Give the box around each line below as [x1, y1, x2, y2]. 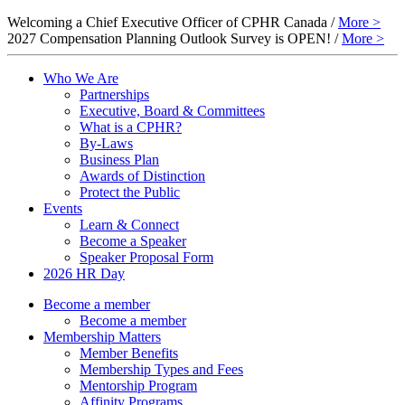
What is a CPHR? [80, 118, 182, 135]
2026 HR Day [43, 265, 125, 281]
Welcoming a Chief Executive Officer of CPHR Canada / [7, 14, 338, 30]
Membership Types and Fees [80, 361, 243, 377]
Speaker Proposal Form [80, 249, 213, 265]
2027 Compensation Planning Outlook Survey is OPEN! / [7, 30, 342, 46]
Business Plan [80, 151, 159, 167]
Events [43, 200, 82, 216]
